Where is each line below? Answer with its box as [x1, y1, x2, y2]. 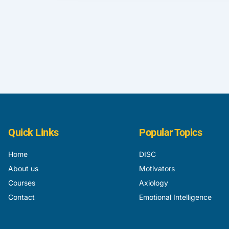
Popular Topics [139, 126, 202, 139]
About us [8, 164, 38, 173]
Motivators [139, 164, 175, 173]
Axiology [139, 178, 168, 187]
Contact [8, 193, 35, 201]
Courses [8, 178, 35, 187]
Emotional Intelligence [139, 193, 212, 201]
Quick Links [8, 126, 59, 139]
